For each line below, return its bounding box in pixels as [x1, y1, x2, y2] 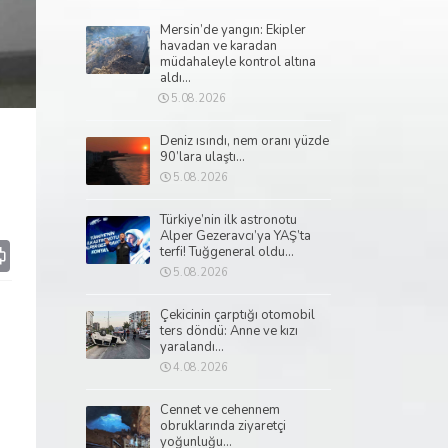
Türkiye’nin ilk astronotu [160, 211, 297, 229]
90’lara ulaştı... [160, 148, 245, 166]
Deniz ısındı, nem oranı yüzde [160, 132, 329, 150]
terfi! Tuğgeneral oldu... [160, 243, 294, 261]
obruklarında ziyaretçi [160, 417, 286, 435]
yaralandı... [160, 338, 224, 356]
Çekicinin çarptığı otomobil [160, 306, 315, 324]
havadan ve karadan [160, 37, 277, 55]
